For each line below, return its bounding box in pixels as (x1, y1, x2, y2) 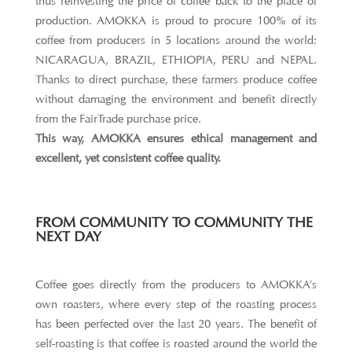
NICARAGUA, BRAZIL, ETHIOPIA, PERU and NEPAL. (35, 53, 317, 68)
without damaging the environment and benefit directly (35, 92, 317, 107)
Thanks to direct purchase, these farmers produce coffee (35, 72, 317, 87)
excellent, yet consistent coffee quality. (35, 151, 221, 166)
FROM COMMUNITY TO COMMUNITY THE (35, 214, 313, 231)
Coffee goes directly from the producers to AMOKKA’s (35, 277, 317, 292)
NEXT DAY (35, 228, 101, 245)
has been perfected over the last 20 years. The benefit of (35, 317, 317, 332)
